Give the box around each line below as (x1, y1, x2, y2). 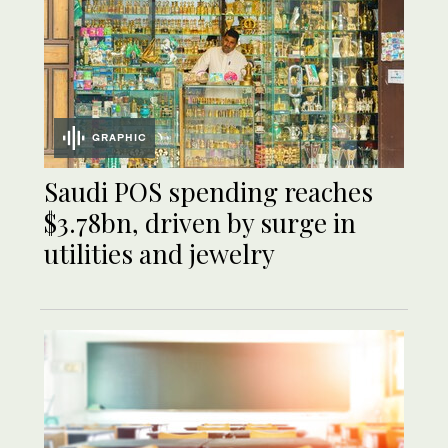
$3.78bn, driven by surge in (44, 204, 356, 240)
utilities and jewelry (44, 235, 275, 271)
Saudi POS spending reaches (44, 173, 373, 209)
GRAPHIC (92, 130, 148, 143)
